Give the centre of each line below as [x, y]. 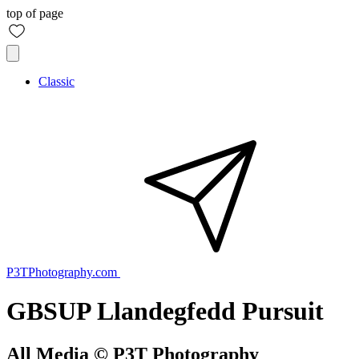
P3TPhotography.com [62, 272]
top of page [35, 13]
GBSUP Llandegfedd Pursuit [165, 311]
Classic [56, 81]
